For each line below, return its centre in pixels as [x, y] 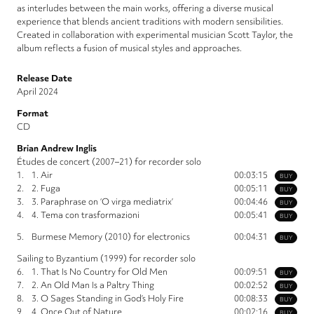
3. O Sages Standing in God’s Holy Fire [108, 299]
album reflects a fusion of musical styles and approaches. [129, 48]
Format [33, 114]
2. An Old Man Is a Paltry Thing [93, 285]
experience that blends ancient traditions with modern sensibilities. [150, 22]
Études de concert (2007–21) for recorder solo [109, 162]
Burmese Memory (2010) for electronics [111, 237]
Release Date [45, 78]
